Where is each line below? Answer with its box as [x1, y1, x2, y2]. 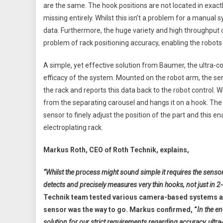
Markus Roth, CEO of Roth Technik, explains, [43, 145, 189, 154]
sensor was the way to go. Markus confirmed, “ [43, 205, 197, 214]
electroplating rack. [43, 123, 103, 131]
